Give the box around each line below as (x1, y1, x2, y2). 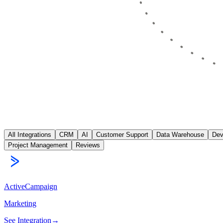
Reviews (76, 141, 100, 149)
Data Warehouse (156, 131, 204, 139)
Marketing (4, 199, 36, 208)
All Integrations (8, 131, 51, 139)
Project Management (8, 141, 68, 149)
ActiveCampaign (4, 182, 57, 191)
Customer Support (96, 131, 148, 139)
